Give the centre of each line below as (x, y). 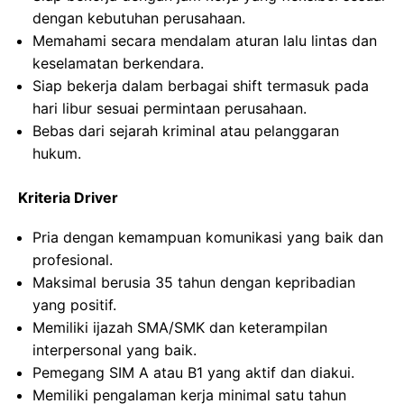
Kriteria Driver (68, 197)
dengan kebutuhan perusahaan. (139, 18)
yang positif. (74, 305)
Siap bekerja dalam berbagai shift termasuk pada (201, 86)
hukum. (57, 153)
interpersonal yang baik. (115, 350)
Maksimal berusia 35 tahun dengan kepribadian (194, 282)
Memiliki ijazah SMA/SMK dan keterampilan (180, 327)
